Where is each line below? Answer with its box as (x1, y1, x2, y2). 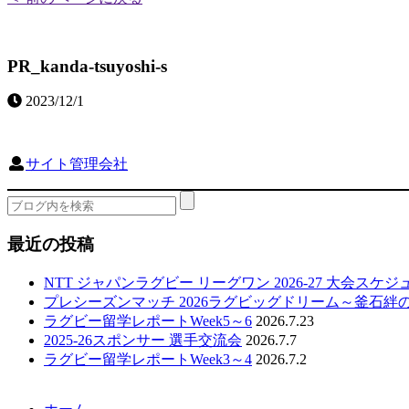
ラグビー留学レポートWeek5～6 (44, 312, 252, 329)
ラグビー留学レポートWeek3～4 (44, 351, 252, 367)
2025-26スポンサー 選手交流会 (44, 331, 242, 348)
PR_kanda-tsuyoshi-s (7, 56, 167, 76)
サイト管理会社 (26, 156, 128, 173)
